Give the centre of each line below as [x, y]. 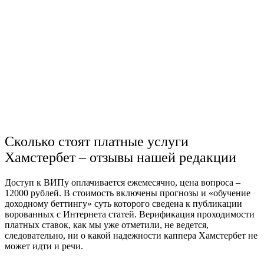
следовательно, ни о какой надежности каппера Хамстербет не [131, 236]
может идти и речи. [45, 246]
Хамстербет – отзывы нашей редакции [121, 158]
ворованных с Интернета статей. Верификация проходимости [130, 214]
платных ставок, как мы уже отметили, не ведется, [107, 225]
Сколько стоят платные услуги [97, 142]
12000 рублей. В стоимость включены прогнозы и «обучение [128, 193]
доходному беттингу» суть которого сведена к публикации [123, 204]
